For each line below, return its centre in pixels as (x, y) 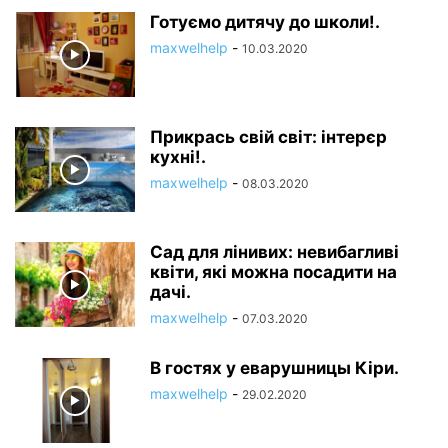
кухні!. (178, 157)
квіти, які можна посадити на (273, 272)
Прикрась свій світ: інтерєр (268, 137)
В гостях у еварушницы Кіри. (274, 368)
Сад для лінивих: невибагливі (274, 252)
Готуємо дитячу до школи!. (265, 22)
